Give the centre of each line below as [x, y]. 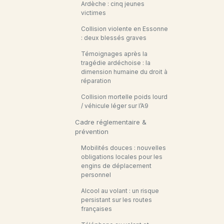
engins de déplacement [116, 166]
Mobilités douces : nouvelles [123, 148]
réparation [96, 81]
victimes [93, 13]
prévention [92, 131]
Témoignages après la [114, 54]
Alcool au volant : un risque [120, 191]
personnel [96, 175]
